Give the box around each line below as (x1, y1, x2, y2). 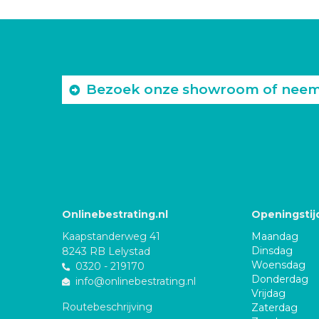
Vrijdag (251, 286, 286, 300)
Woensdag (251, 258, 306, 271)
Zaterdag (251, 300, 298, 314)
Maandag (251, 229, 299, 243)
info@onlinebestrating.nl (75, 274, 196, 288)
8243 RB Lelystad (62, 244, 150, 258)
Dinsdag (251, 244, 293, 257)
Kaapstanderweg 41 (62, 229, 160, 243)
